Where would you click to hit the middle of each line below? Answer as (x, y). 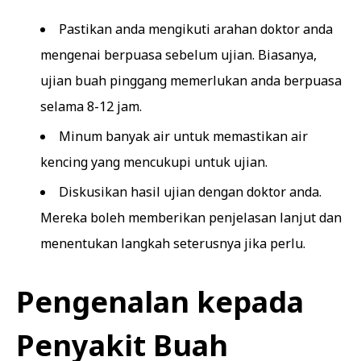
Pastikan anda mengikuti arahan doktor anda (196, 29)
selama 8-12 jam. (91, 106)
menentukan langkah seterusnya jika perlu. (173, 243)
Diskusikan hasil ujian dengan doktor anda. (190, 192)
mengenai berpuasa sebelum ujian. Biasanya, (178, 55)
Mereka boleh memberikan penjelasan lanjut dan (191, 218)
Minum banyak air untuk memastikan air (183, 136)
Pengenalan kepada (160, 302)
